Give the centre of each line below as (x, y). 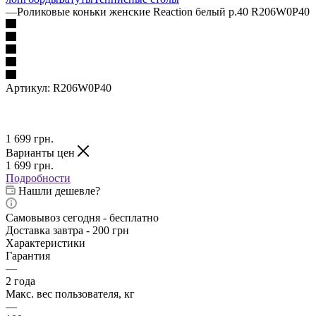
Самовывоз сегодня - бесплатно (82, 217)
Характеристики (45, 243)
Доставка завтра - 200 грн (67, 230)
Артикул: (28, 87)
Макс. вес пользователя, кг (70, 293)
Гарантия (28, 255)
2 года (20, 281)
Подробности (38, 178)
